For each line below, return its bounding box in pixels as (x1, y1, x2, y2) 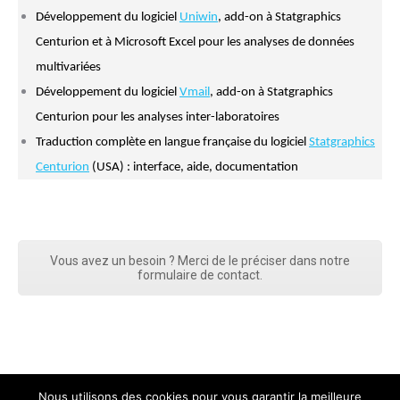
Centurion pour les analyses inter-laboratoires (36, 111, 279, 124)
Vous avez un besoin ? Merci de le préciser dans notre (50, 254, 350, 268)
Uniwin (179, 11, 218, 24)
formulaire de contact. (137, 268, 262, 282)
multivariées (36, 61, 101, 74)
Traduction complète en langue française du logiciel (36, 136, 309, 149)
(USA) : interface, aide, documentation (89, 161, 298, 174)
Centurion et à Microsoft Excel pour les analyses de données (36, 36, 354, 49)
